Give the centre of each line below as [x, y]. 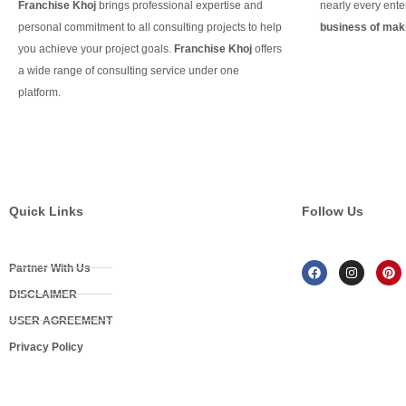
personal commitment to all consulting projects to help [150, 27]
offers [268, 48]
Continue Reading [109, 92]
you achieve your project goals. [96, 48]
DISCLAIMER [43, 294]
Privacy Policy [46, 347]
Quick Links [46, 211]
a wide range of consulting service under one [129, 70]
